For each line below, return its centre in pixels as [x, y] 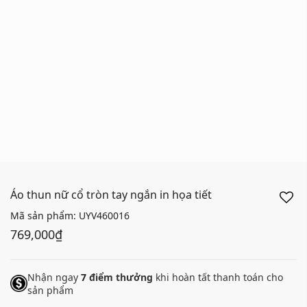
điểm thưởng [120, 277]
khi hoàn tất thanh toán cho [218, 277]
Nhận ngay [54, 277]
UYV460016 [104, 215]
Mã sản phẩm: [45, 215]
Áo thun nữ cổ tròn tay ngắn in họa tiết [111, 194]
